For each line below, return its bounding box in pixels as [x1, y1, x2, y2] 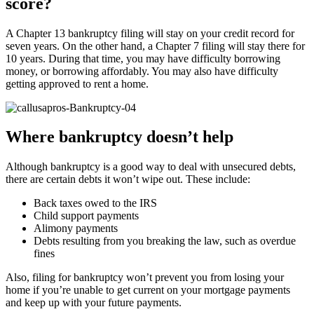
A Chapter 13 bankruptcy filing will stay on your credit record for [6, 27, 294, 39]
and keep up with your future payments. [6, 296, 182, 309]
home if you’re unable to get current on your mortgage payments [6, 284, 290, 296]
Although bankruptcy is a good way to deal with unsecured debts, [6, 161, 296, 173]
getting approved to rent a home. [6, 77, 149, 90]
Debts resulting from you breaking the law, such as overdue [34, 235, 296, 247]
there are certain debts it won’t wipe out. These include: [6, 173, 250, 186]
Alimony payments [34, 222, 118, 235]
